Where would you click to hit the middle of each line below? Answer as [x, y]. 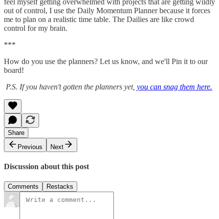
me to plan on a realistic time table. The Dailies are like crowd [99, 19]
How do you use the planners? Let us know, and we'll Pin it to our [106, 61]
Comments [23, 187]
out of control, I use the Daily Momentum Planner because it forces [107, 10]
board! [14, 70]
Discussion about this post [46, 167]
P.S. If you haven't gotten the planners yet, [70, 87]
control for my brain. [36, 28]
